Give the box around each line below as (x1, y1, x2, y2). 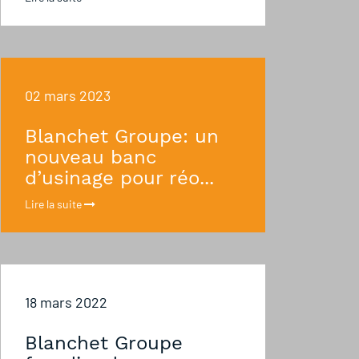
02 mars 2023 (25, 87, 111, 104)
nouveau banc (25, 146, 156, 168)
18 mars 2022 (25, 293, 107, 311)
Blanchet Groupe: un (25, 125, 219, 147)
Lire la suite (25, 197, 84, 211)
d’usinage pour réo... (25, 167, 214, 189)
